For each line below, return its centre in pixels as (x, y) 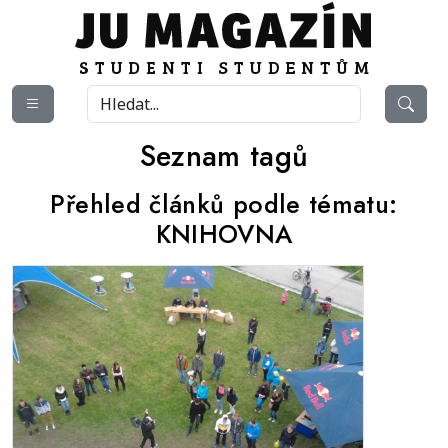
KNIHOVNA (224, 234)
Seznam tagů (224, 156)
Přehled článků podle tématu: (224, 204)
